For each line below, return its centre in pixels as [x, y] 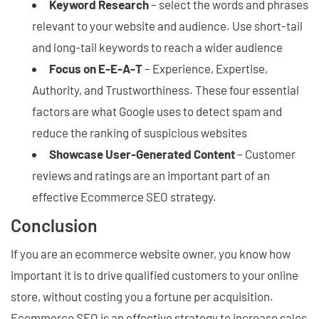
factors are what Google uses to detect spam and [157, 111]
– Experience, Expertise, [205, 69]
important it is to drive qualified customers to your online [155, 275]
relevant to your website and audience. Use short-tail [167, 26]
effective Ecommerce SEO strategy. [125, 197]
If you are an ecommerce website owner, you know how [151, 254]
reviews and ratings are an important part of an [151, 176]
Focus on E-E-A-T [96, 69]
